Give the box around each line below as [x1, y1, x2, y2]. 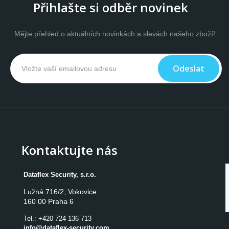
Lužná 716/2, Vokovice [24, 188, 97, 196]
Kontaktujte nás [21, 142, 118, 158]
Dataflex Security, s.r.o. [24, 171, 97, 178]
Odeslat [172, 63, 204, 74]
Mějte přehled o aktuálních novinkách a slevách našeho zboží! [14, 30, 215, 38]
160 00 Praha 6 [24, 197, 74, 205]
